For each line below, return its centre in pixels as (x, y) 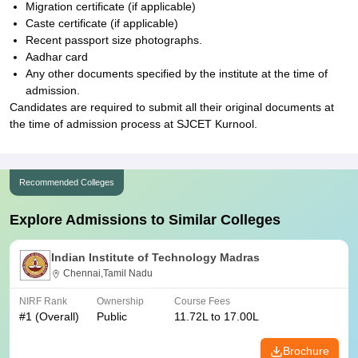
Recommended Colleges (67, 182)
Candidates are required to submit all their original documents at (172, 107)
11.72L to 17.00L (217, 316)
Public (112, 316)
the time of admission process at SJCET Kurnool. (133, 124)
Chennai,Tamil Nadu (108, 273)
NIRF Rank (43, 301)
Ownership (120, 301)
